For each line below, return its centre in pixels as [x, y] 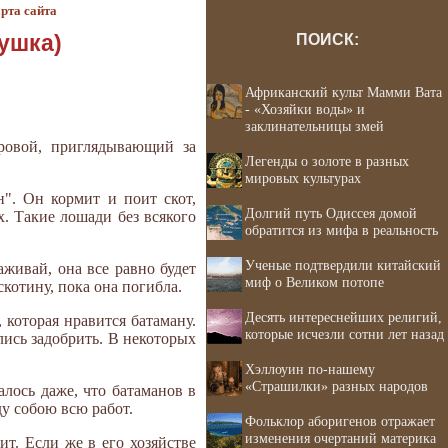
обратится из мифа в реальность [341, 230]
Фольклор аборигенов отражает [340, 421]
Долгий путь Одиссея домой [331, 213]
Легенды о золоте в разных [327, 161]
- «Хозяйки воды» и [305, 109]
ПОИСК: [327, 39]
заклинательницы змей [314, 126]
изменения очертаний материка [340, 438]
